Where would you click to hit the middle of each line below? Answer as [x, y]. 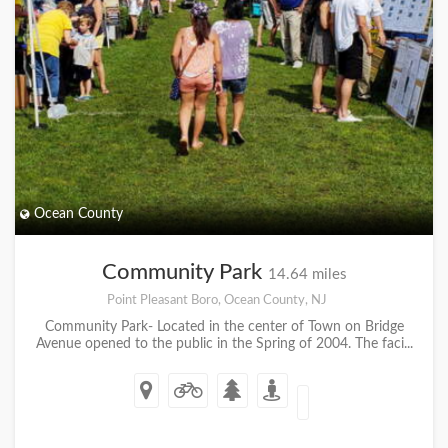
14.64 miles [307, 274]
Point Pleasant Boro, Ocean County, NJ [216, 300]
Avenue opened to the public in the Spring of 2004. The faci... [224, 344]
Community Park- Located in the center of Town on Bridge [224, 327]
